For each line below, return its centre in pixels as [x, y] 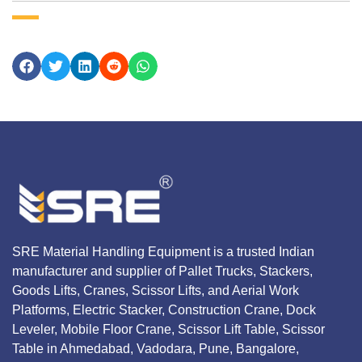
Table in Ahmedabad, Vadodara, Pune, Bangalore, [156, 348]
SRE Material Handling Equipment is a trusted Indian [163, 251]
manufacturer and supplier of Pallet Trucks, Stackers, [162, 271]
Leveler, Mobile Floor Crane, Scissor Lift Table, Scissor [168, 329]
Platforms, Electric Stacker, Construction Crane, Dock [164, 309]
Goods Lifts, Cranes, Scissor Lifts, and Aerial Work [156, 290]
